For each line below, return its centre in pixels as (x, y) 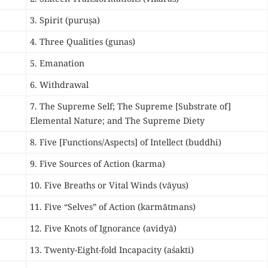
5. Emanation (57, 63)
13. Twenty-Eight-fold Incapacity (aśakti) (112, 250)
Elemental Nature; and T (80, 121)
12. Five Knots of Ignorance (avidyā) (103, 229)
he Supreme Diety (167, 121)
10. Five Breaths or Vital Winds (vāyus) (109, 185)
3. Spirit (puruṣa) (65, 20)
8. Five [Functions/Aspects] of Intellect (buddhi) (126, 142)
